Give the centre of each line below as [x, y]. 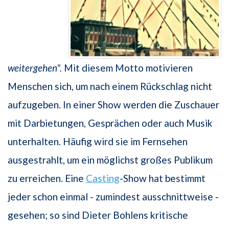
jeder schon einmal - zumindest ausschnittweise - [113, 197]
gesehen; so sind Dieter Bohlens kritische [98, 215]
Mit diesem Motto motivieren [127, 68]
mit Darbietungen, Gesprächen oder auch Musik [110, 123]
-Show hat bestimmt [163, 178]
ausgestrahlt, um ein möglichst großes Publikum [110, 160]
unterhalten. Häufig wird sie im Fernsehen [98, 142]
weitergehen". [35, 68]
